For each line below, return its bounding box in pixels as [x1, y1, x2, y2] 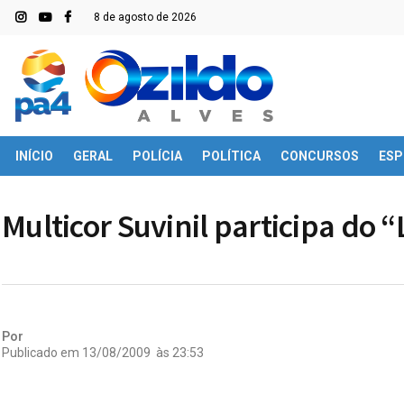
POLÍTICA [202, 149, 261, 163]
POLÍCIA [133, 149, 182, 163]
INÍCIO [15, 149, 53, 163]
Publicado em [2, 344, 79, 360]
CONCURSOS [280, 149, 359, 163]
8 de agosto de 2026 [94, 11, 197, 23]
